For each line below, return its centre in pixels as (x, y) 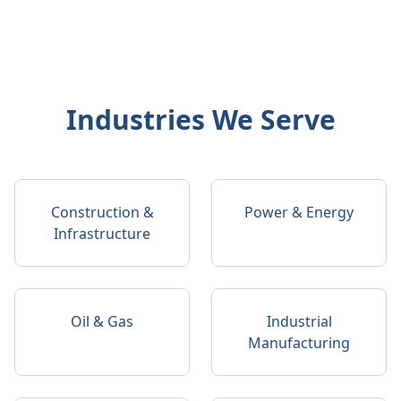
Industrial (299, 321)
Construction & (102, 212)
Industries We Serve (200, 119)
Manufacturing (299, 343)
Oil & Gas (102, 321)
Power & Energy (299, 212)
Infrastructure (102, 234)
